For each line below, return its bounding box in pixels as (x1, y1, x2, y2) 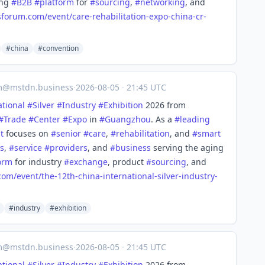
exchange (69, 156, 108, 167)
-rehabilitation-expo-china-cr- (89, 11, 206, 22)
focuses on (4, 128, 51, 139)
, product (108, 156, 146, 167)
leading (180, 114, 210, 125)
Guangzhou (105, 114, 151, 125)
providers (50, 142, 88, 153)
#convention (38, 43, 79, 53)
